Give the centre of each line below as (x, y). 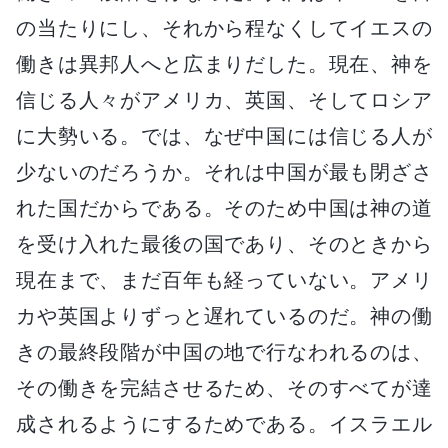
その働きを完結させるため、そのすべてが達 (224, 387)
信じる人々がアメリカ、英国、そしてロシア (224, 99)
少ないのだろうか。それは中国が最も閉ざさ (224, 171)
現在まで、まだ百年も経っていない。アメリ (224, 279)
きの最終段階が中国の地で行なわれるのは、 (224, 351)
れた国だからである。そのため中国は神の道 (224, 207)
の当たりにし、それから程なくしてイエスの (224, 27)
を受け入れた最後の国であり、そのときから (224, 243)
